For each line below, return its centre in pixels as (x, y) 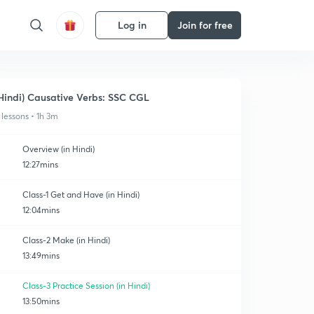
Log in (132, 25)
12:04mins (41, 210)
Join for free (205, 25)
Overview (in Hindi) (59, 149)
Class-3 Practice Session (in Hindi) (86, 286)
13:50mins (41, 301)
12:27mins (40, 164)
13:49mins (41, 255)
